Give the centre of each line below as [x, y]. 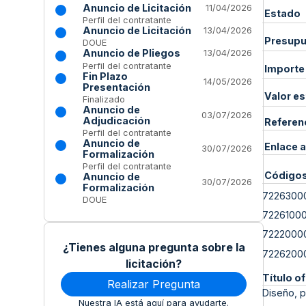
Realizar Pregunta [154, 284]
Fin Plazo [105, 76]
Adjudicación [116, 120]
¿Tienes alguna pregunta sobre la [154, 248]
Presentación [116, 87]
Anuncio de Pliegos [131, 53]
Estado [282, 13]
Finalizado [104, 99]
